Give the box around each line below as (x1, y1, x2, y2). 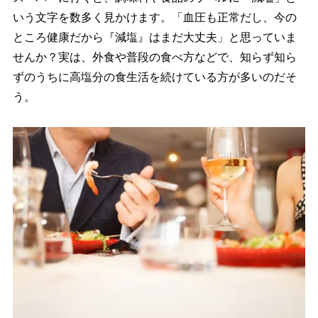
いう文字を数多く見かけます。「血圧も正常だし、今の (12, 11, 297, 23)
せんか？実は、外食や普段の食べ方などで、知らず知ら (12, 51, 297, 63)
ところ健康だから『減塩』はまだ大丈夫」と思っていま (12, 31, 297, 43)
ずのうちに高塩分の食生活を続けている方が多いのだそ (12, 71, 297, 83)
